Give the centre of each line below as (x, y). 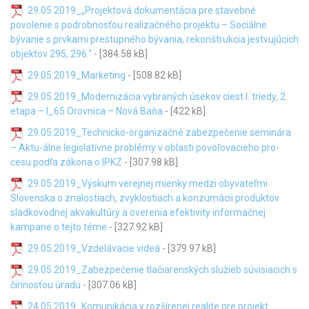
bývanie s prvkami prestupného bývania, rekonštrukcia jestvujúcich (154, 39)
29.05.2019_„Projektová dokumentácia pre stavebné (142, 10)
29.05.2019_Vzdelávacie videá (94, 248)
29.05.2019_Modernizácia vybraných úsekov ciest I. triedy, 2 (157, 97)
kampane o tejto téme (59, 227)
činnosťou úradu (46, 285)
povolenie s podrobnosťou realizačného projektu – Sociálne (139, 24)
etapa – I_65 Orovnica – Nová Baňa (87, 111)
